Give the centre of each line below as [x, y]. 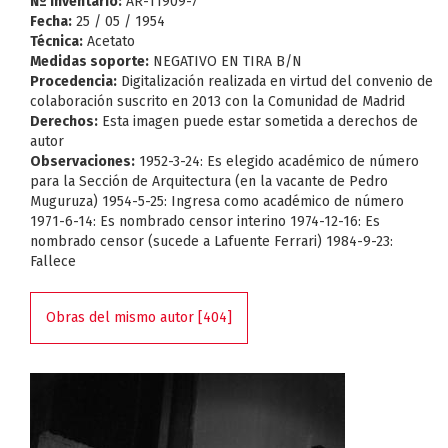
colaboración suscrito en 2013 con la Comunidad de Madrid [217, 101]
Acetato [109, 41]
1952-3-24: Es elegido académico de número [277, 161]
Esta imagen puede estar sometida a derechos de [258, 121]
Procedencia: [73, 81]
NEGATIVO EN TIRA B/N [225, 61]
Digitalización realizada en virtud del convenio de [275, 81]
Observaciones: [82, 161]
